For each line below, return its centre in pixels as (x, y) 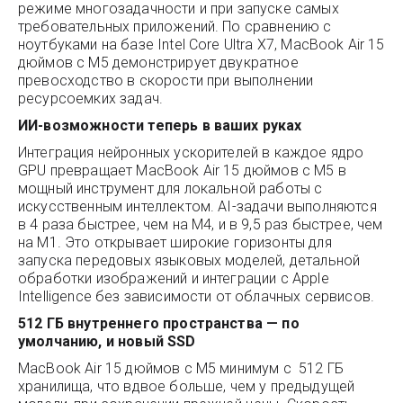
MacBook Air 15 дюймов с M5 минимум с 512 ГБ (181, 368)
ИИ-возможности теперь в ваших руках (160, 125)
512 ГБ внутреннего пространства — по (159, 323)
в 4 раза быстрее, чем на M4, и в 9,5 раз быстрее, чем (201, 224)
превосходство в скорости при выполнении (166, 81)
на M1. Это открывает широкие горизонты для (175, 242)
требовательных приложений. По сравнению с (175, 27)
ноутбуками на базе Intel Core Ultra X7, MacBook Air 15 (201, 45)
